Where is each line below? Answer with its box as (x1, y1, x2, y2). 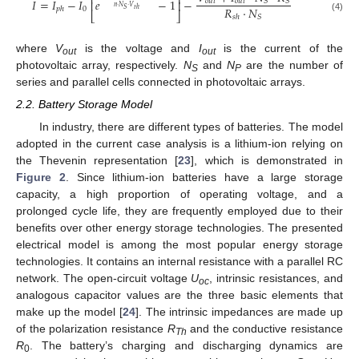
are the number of (241, 58, 344, 71)
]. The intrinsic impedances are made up (135, 305, 344, 318)
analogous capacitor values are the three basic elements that (16, 288, 343, 301)
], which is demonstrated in (191, 153, 344, 167)
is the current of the (215, 41, 344, 54)
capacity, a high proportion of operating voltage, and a (16, 187, 343, 200)
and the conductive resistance (186, 321, 343, 335)
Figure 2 (16, 170, 66, 184)
